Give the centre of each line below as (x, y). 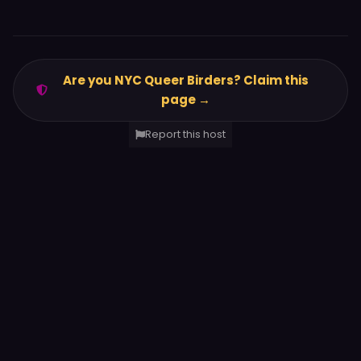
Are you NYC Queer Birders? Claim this (186, 80)
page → (186, 99)
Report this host (185, 134)
